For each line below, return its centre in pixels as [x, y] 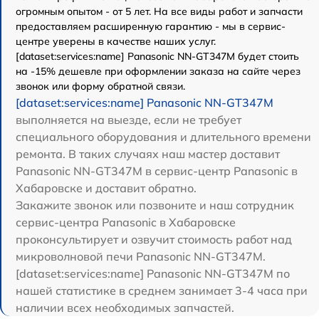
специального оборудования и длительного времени [163, 136]
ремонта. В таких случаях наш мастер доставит [148, 153]
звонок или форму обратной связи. [100, 86]
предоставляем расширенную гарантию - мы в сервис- [151, 26]
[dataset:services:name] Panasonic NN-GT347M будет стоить [157, 56]
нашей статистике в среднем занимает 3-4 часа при [162, 290]
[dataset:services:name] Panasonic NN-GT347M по [153, 273]
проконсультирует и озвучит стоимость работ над [154, 239]
